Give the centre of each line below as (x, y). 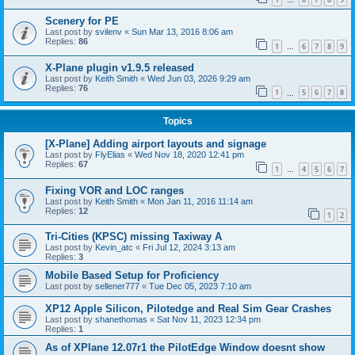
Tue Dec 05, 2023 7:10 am (200, 286)
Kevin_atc (114, 248)
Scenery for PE (82, 21)
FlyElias (110, 155)
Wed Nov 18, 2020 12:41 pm (189, 155)
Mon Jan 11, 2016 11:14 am (200, 201)
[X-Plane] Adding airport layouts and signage (156, 144)
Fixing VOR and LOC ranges (115, 190)
